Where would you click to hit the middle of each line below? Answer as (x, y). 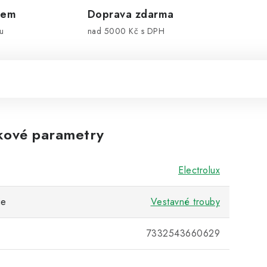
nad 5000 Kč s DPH (126, 31)
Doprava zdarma (131, 14)
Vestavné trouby (185, 202)
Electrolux (199, 170)
